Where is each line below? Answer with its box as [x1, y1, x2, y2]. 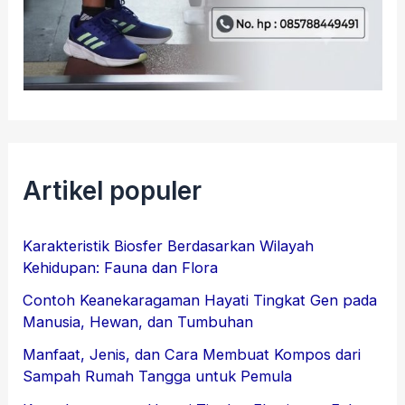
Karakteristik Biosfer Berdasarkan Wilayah [23, 236, 315, 255]
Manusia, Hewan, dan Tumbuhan [23, 313, 254, 332]
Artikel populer [23, 174, 202, 206]
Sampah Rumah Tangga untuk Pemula [23, 367, 293, 386]
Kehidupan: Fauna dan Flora [23, 258, 219, 277]
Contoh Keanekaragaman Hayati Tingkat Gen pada [23, 291, 378, 310]
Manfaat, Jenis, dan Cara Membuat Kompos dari [23, 345, 362, 364]
